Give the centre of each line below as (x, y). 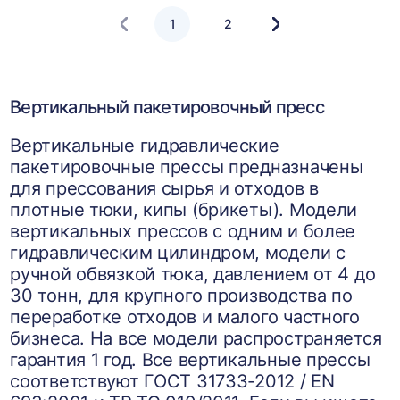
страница (303, 44)
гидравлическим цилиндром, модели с (178, 253)
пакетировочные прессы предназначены (187, 167)
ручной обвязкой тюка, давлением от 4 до (193, 274)
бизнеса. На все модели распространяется (196, 338)
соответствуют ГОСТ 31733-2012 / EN (172, 381)
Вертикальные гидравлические (145, 146)
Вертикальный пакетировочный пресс (167, 107)
